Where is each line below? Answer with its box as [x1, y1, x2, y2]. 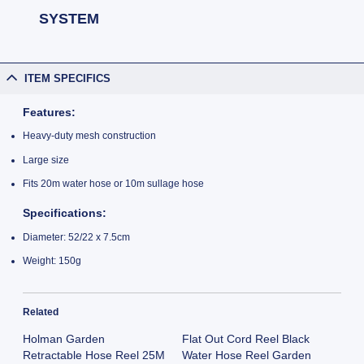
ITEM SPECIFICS [24, 71, 111, 84]
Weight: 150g [22, 255, 81, 267]
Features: [22, 106, 76, 119]
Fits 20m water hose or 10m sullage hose [22, 177, 204, 189]
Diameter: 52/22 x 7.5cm [22, 232, 130, 244]
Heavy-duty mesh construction [22, 130, 156, 142]
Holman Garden [22, 331, 105, 345]
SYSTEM [39, 10, 99, 27]
